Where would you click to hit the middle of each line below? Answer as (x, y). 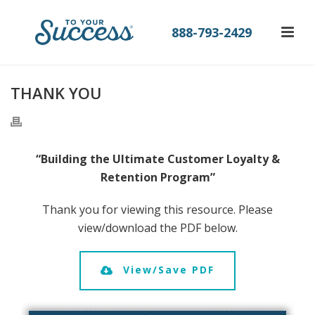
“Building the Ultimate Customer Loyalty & (157, 159)
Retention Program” (157, 177)
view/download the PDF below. (157, 228)
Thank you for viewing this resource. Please (157, 210)
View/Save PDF (169, 270)
